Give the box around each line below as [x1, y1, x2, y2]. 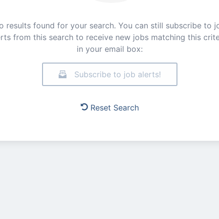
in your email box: [76, 44, 143, 54]
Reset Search [90, 103, 139, 112]
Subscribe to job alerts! [74, 69, 161, 79]
